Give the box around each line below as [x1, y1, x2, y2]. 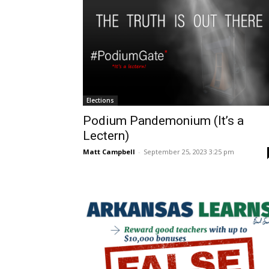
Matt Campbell [83, 147, 135, 157]
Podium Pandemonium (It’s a [83, 113, 244, 128]
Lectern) [83, 128, 129, 144]
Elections [86, 96, 114, 105]
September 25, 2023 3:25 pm [144, 147, 234, 157]
